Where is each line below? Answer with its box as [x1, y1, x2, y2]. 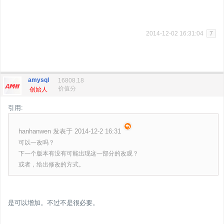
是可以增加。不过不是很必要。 [8, 199, 99, 206]
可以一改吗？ [18, 139, 54, 146]
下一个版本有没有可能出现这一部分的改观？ [18, 150, 138, 157]
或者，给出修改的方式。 [18, 161, 84, 168]
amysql [28, 76, 49, 83]
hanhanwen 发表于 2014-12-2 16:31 [18, 127, 121, 135]
